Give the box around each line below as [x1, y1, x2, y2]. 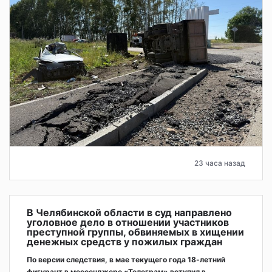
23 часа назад [194, 158, 245, 168]
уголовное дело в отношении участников [27, 216, 229, 228]
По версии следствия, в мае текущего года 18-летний [27, 254, 225, 264]
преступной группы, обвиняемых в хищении [27, 225, 244, 238]
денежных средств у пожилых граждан [27, 235, 222, 248]
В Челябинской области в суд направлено [27, 206, 232, 219]
